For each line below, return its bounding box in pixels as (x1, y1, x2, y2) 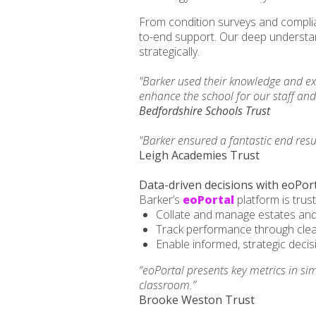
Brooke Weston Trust (139, 292, 255, 308)
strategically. (139, 44, 200, 59)
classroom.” (139, 277, 196, 293)
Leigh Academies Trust (139, 147, 260, 163)
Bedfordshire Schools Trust (139, 103, 270, 119)
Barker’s (139, 192, 183, 207)
